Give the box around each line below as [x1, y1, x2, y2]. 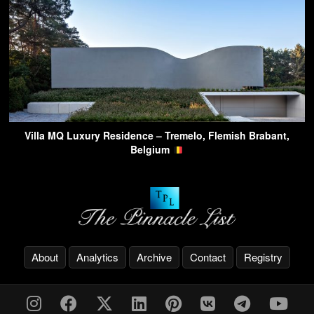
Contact [190, 249, 226, 264]
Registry [244, 249, 282, 264]
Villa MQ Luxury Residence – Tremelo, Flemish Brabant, [25, 128, 289, 143]
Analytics [76, 249, 118, 264]
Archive [137, 249, 172, 264]
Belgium [130, 142, 173, 157]
